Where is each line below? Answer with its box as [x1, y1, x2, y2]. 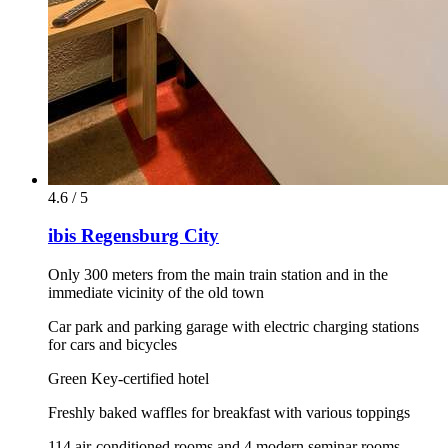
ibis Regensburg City [48, 225, 219, 247]
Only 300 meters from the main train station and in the [48, 266, 388, 284]
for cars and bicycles [48, 336, 177, 354]
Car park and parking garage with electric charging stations [48, 318, 419, 336]
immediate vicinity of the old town [48, 284, 264, 302]
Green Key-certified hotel [48, 370, 209, 388]
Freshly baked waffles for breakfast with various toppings [48, 404, 410, 422]
